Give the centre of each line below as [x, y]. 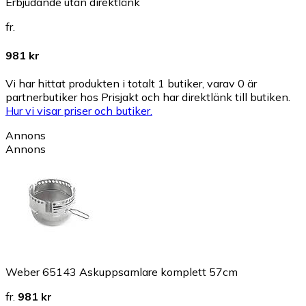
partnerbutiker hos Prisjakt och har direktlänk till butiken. [148, 97]
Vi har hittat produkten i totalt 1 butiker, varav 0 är [131, 83]
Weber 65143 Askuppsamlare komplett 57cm [122, 272]
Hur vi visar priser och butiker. [79, 110]
